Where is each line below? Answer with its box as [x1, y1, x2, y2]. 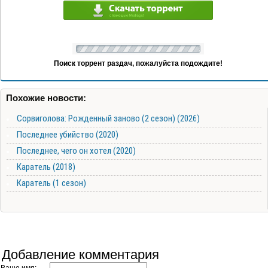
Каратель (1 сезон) [17, 178, 86, 189]
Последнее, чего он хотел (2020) [17, 145, 136, 157]
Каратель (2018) [17, 162, 75, 173]
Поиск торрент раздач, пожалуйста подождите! [54, 59, 223, 68]
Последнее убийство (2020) [17, 129, 118, 141]
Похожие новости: [6, 93, 86, 103]
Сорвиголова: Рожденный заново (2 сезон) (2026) [17, 113, 200, 124]
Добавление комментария [2, 247, 159, 263]
